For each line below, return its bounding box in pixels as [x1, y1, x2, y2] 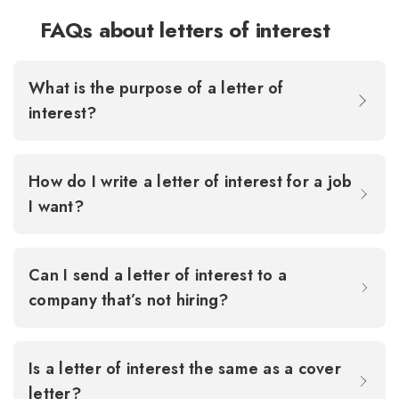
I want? [28, 194, 88, 218]
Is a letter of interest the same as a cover [28, 356, 341, 380]
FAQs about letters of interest [40, 13, 330, 45]
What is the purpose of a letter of [28, 76, 284, 100]
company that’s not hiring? [28, 288, 233, 312]
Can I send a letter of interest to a [28, 263, 287, 287]
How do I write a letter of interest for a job [28, 169, 353, 193]
